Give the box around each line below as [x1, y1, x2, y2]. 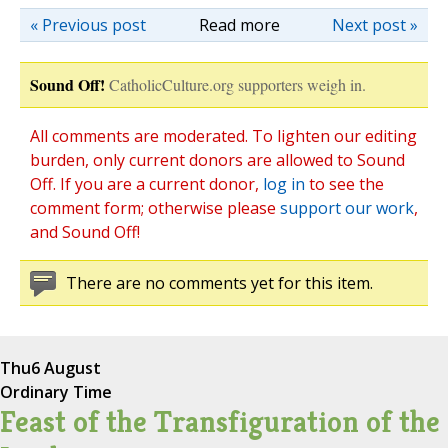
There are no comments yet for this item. [66, 272, 373, 295]
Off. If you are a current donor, [30, 173, 263, 196]
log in [263, 173, 305, 196]
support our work [280, 197, 414, 220]
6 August [31, 357, 101, 380]
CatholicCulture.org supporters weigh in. [109, 74, 366, 96]
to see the [305, 173, 384, 196]
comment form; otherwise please [30, 197, 280, 220]
